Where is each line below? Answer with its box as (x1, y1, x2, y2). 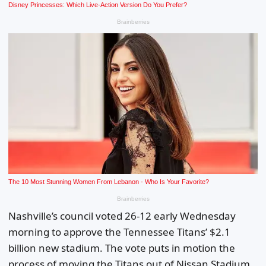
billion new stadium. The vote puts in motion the (8, 240, 235, 255)
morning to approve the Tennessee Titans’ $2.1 (8, 224, 230, 239)
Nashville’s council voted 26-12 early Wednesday (8, 208, 236, 223)
